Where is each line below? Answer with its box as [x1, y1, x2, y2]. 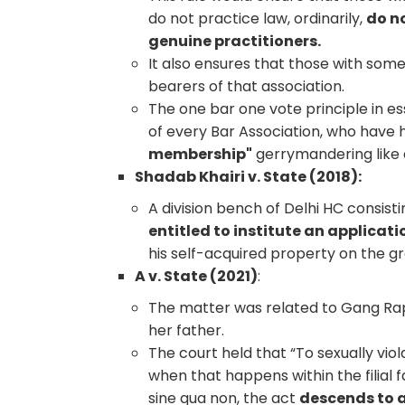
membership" [148, 143, 253, 165]
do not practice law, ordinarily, [148, 7, 367, 29]
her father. [148, 319, 225, 341]
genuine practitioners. [148, 30, 322, 52]
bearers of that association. [148, 75, 345, 97]
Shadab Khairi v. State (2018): [135, 165, 363, 187]
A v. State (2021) [135, 265, 259, 287]
